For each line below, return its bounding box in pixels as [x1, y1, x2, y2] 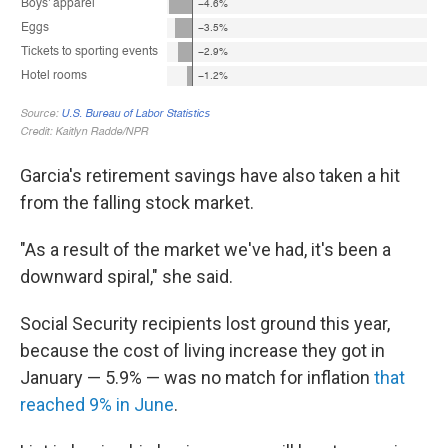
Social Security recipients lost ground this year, [20, 313, 390, 334]
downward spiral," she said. [20, 266, 233, 287]
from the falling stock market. [20, 192, 254, 213]
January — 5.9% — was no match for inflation [20, 367, 374, 388]
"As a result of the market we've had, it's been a [20, 239, 391, 260]
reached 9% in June [20, 394, 174, 415]
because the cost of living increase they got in [20, 340, 385, 361]
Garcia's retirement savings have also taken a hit [20, 165, 400, 186]
